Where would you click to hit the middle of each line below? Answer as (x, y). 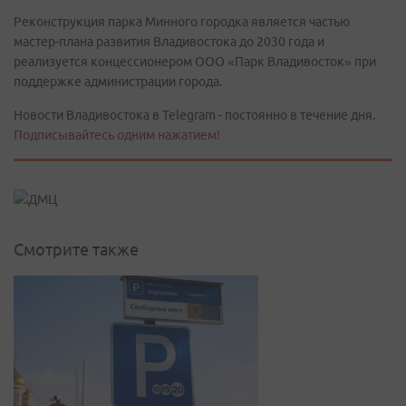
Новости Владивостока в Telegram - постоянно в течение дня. (194, 115)
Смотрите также (76, 250)
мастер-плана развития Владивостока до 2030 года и (169, 42)
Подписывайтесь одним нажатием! (117, 135)
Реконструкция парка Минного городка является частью (182, 22)
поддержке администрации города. (118, 82)
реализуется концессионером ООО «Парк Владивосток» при (195, 62)
